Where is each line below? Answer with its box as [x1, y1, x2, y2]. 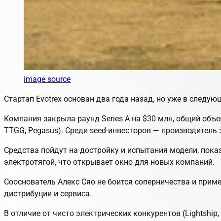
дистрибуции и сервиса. [4, 188, 92, 198]
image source [24, 74, 71, 84]
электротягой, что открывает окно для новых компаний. [4, 157, 215, 167]
